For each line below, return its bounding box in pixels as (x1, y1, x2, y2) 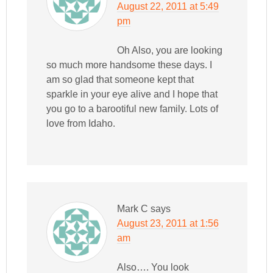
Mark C (117, 204, 149, 214)
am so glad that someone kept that (46, 74, 194, 85)
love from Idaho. (46, 118, 116, 129)
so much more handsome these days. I (46, 60, 213, 71)
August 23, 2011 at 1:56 (117, 218, 219, 229)
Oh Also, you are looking (117, 45, 223, 56)
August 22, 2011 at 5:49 (117, 1, 219, 12)
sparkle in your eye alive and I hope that (46, 89, 218, 100)
